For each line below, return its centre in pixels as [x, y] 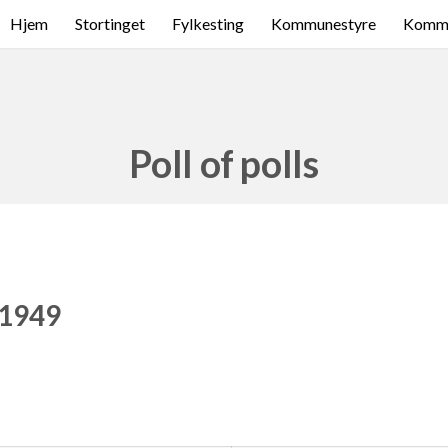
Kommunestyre [323, 23]
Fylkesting [208, 23]
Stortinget [110, 23]
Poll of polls [224, 164]
